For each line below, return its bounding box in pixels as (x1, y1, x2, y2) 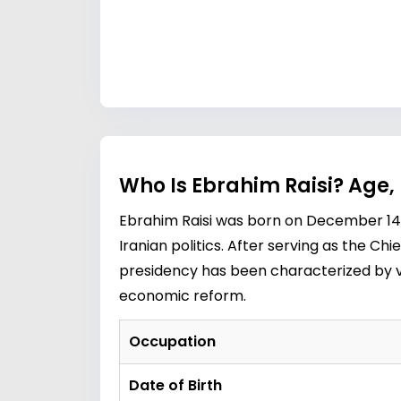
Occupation (129, 331, 216, 352)
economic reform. (119, 286, 246, 306)
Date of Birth (129, 375, 222, 396)
